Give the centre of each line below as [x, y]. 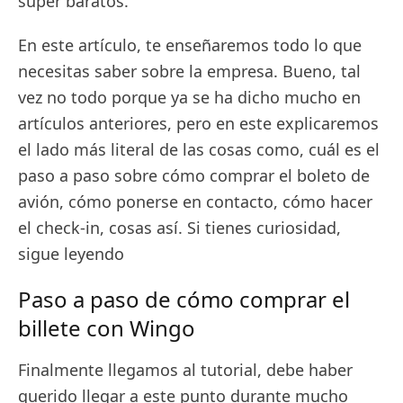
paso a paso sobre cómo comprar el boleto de [194, 175]
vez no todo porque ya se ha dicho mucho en [189, 97]
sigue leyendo [73, 254]
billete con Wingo [109, 328]
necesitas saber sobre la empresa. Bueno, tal [189, 71]
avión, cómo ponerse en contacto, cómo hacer [195, 201]
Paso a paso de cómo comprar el [184, 299]
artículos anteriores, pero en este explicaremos [198, 123]
